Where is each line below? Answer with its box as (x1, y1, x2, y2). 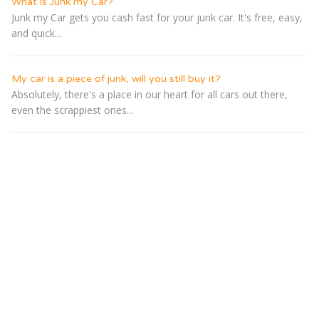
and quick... (11, 26, 61, 41)
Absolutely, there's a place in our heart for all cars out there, (11, 88, 288, 102)
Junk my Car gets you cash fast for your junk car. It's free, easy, (11, 11, 303, 25)
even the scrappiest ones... (11, 103, 133, 117)
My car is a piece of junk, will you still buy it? (11, 73, 221, 85)
